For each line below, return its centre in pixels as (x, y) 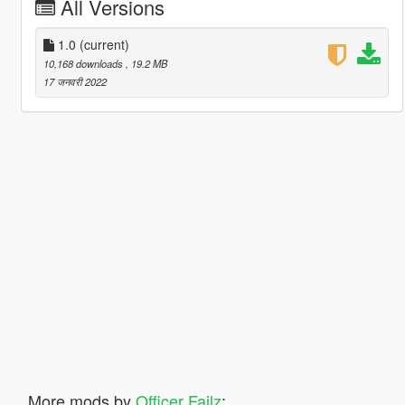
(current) (104, 44)
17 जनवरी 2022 (75, 81)
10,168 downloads (84, 63)
